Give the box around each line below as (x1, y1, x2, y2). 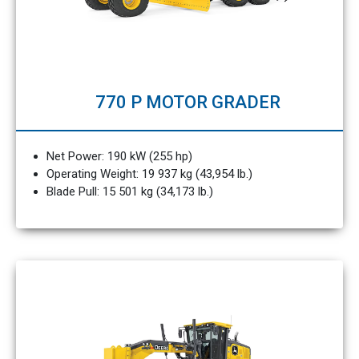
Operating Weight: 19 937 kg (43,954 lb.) (46, 167, 252, 181)
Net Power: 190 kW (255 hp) (46, 149, 192, 163)
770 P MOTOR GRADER (95, 92, 280, 112)
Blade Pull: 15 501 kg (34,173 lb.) (46, 184, 213, 199)
